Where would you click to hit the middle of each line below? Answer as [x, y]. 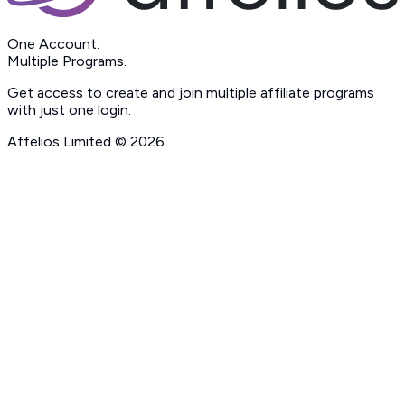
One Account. [53, 44]
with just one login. [69, 110]
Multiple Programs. [67, 61]
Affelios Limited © [69, 142]
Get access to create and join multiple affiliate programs [191, 93]
